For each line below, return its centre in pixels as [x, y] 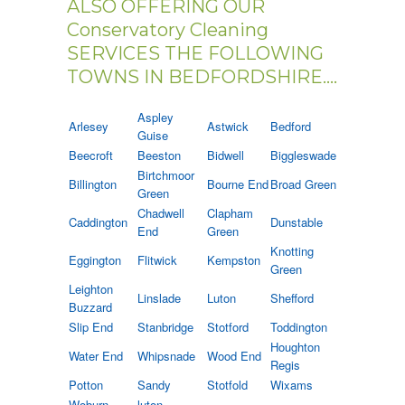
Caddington [98, 222]
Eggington [95, 260]
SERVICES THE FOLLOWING [195, 54]
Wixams [292, 385]
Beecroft [91, 155]
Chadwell [161, 213]
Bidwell [226, 155]
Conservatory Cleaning [168, 30]
